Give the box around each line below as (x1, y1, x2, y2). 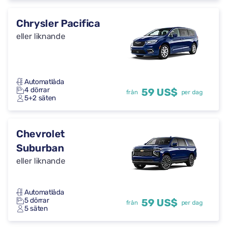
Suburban (16, 142, 64, 154)
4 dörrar (24, 86, 50, 94)
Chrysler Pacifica (16, 17, 100, 29)
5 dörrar (24, 196, 49, 205)
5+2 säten (24, 94, 56, 102)
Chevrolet (16, 128, 65, 140)
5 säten (24, 204, 48, 213)
